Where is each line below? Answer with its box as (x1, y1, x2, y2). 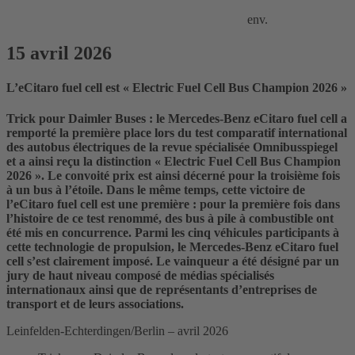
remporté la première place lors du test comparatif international (6, 126, 347, 140)
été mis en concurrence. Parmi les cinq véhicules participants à (6, 226, 339, 240)
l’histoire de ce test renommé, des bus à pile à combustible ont (6, 212, 334, 226)
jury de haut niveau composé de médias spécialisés (6, 269, 274, 283)
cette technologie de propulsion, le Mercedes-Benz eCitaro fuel (6, 240, 338, 254)
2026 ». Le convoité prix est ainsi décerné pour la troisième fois (6, 169, 340, 183)
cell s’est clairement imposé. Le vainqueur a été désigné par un (6, 254, 339, 269)
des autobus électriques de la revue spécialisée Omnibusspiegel (6, 140, 338, 155)
